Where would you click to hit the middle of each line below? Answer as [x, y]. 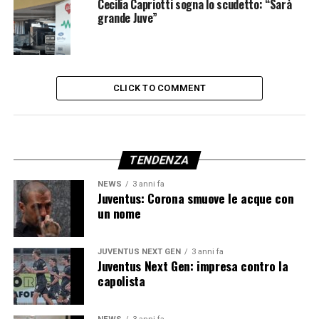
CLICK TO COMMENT [159, 88]
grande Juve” [127, 17]
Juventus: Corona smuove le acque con [195, 198]
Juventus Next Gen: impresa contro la [193, 265]
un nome [119, 213]
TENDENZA [159, 159]
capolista [121, 280]
